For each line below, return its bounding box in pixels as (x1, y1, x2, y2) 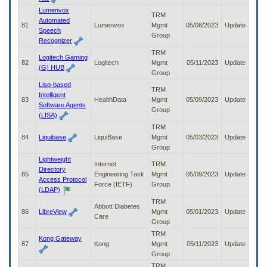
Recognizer (39, 37, 72, 45)
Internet (94, 160, 116, 168)
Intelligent (39, 91, 66, 99)
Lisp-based (39, 81, 71, 89)
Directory (39, 166, 66, 173)
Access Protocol (39, 176, 86, 184)
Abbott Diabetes (94, 203, 140, 210)
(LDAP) (39, 186, 60, 194)
